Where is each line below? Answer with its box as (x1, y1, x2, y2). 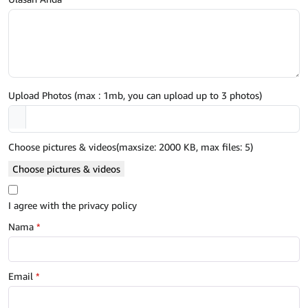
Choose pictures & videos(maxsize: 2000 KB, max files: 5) (8, 141, 253, 153)
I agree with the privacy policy (8, 199, 137, 212)
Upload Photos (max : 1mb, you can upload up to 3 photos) (8, 89, 262, 102)
